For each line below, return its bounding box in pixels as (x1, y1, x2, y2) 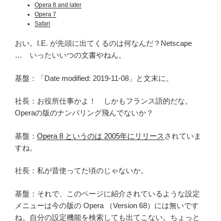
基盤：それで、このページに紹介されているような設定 (15, 189, 200, 198)
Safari (35, 20, 50, 28)
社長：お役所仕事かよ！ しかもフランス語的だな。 (15, 97, 192, 106)
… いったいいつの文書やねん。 (15, 51, 126, 60)
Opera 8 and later (35, 1, 81, 9)
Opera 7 (35, 11, 56, 18)
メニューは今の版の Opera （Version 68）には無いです (15, 201, 199, 210)
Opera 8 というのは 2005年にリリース (37, 131, 164, 140)
